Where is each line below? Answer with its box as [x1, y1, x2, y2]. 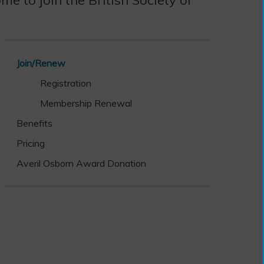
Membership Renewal [39, 97, 132, 109]
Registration [39, 77, 91, 89]
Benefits [16, 117, 52, 129]
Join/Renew [16, 57, 65, 69]
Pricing [16, 137, 45, 149]
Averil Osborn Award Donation [16, 157, 146, 169]
